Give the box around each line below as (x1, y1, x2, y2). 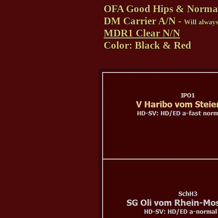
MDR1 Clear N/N (104, 27, 180, 39)
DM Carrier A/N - (104, 15, 184, 27)
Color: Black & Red (104, 39, 191, 51)
